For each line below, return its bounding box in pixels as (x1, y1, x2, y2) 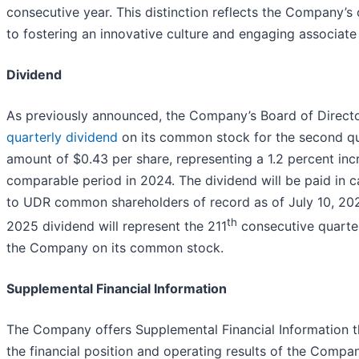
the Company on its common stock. (6, 239, 224, 256)
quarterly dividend (6, 128, 118, 145)
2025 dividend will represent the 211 (6, 217, 227, 234)
